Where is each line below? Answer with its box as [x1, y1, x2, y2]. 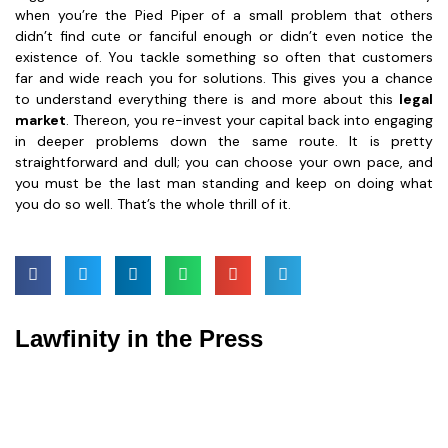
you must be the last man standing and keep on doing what [15, 173, 433, 192]
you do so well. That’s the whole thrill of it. [15, 194, 291, 213]
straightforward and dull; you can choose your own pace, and [15, 152, 433, 171]
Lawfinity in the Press [15, 324, 263, 352]
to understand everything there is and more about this [15, 89, 399, 108]
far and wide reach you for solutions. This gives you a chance [15, 68, 433, 87]
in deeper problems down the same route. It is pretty [15, 131, 433, 150]
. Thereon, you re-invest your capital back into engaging [66, 110, 433, 129]
